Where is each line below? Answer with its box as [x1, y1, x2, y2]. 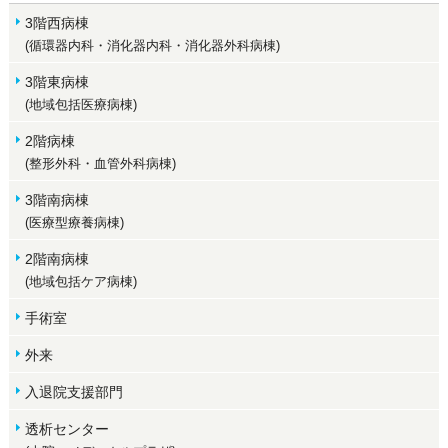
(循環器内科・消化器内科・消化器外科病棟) [24, 37, 280, 53]
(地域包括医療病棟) [24, 96, 137, 112]
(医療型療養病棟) [24, 214, 124, 230]
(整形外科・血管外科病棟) [24, 155, 176, 171]
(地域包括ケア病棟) [24, 273, 137, 289]
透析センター [24, 420, 109, 437]
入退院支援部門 [24, 383, 123, 400]
